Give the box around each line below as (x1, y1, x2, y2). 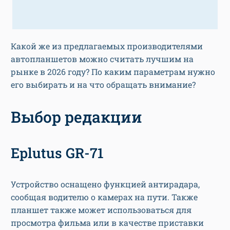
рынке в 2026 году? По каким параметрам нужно (11, 66, 215, 78)
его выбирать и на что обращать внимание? (11, 79, 196, 90)
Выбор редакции (11, 107, 142, 127)
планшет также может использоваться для (11, 204, 191, 216)
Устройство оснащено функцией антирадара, (11, 179, 200, 190)
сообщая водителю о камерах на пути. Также (11, 191, 198, 203)
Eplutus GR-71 (11, 144, 104, 162)
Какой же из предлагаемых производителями (11, 41, 203, 52)
